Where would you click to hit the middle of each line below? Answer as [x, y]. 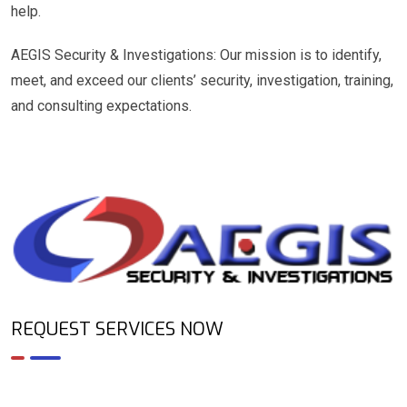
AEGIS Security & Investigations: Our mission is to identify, [196, 55]
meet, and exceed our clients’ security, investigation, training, [202, 80]
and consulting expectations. [101, 105]
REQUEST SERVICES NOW [117, 329]
